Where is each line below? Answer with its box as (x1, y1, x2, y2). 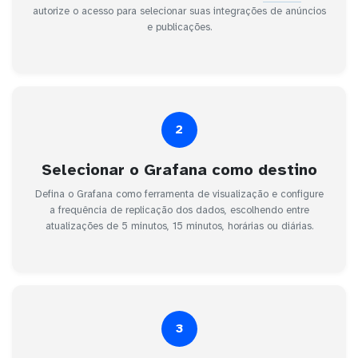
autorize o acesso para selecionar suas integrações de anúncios (32, 4, 326, 18)
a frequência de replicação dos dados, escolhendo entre (49, 203, 309, 217)
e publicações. (146, 20, 212, 34)
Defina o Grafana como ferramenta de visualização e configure (34, 187, 324, 201)
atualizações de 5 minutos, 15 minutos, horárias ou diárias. (45, 219, 313, 233)
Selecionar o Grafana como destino (41, 159, 317, 180)
